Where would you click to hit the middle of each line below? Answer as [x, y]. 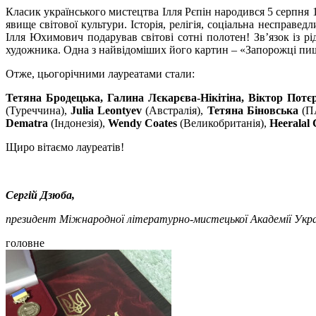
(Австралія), [175, 110]
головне [25, 243]
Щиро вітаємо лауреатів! [65, 147]
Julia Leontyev [107, 110]
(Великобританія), [223, 123]
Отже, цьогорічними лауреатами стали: [100, 73]
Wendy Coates [142, 123]
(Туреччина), [38, 110]
